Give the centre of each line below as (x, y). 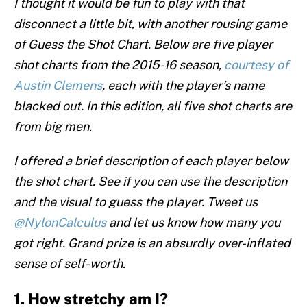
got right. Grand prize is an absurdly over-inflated (152, 243)
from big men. (53, 127)
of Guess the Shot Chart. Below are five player (143, 45)
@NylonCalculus (60, 223)
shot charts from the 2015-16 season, (119, 65)
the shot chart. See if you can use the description (150, 182)
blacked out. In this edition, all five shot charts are (153, 106)
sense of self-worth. (70, 264)
